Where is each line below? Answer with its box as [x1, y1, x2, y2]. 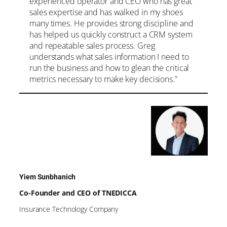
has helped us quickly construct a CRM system [29, 28, 193, 40]
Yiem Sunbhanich [19, 172, 75, 181]
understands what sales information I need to [29, 51, 189, 62]
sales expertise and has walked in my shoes [29, 6, 183, 18]
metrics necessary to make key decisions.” [29, 73, 177, 85]
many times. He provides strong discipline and [29, 17, 194, 29]
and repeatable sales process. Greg [29, 40, 155, 51]
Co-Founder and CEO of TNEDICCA [19, 188, 137, 198]
